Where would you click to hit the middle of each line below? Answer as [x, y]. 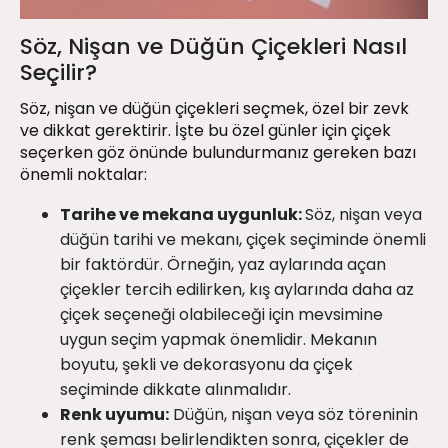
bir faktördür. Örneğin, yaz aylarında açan [223, 265]
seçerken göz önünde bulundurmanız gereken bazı [218, 153]
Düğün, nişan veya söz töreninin [293, 415]
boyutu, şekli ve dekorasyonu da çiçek [206, 365]
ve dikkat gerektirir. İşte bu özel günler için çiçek [205, 131]
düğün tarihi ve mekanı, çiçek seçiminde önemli [243, 240]
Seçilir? [58, 73]
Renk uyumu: [114, 415]
